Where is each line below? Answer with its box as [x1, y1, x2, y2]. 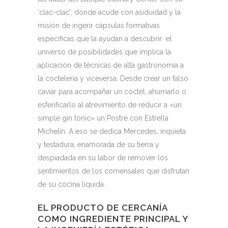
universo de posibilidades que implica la [38, 48, 171, 56]
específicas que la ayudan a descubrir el [38, 35, 172, 43]
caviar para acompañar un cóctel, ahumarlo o [38, 88, 186, 96]
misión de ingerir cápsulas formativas [38, 21, 160, 30]
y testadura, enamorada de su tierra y [38, 140, 159, 149]
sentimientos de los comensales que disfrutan [38, 167, 189, 175]
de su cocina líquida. [38, 180, 105, 188]
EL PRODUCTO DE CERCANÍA [38, 203, 167, 213]
